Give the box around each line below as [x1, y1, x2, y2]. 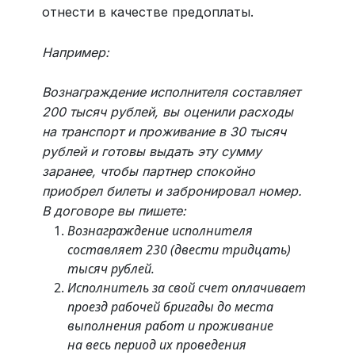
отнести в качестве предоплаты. [41, 4, 254, 21]
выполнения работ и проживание [67, 317, 273, 335]
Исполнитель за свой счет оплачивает [67, 279, 306, 297]
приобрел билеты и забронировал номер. [41, 183, 302, 200]
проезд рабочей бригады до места [67, 298, 273, 316]
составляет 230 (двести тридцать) [67, 241, 291, 259]
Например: [41, 44, 109, 60]
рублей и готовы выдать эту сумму [41, 143, 261, 160]
